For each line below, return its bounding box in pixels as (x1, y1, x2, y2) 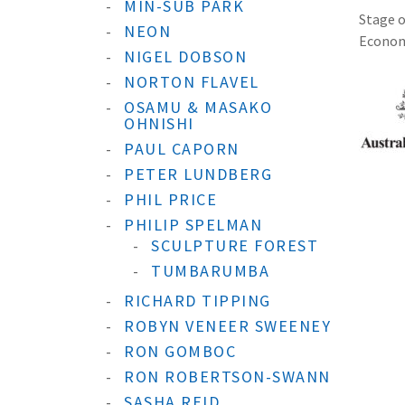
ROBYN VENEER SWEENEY (124, 316, 331, 336)
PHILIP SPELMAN (124, 214, 262, 235)
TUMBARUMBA (151, 260, 269, 281)
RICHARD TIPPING (124, 290, 271, 311)
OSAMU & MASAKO (124, 97, 272, 118)
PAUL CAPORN (124, 138, 240, 159)
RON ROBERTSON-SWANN (124, 366, 331, 387)
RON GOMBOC (124, 341, 236, 362)
